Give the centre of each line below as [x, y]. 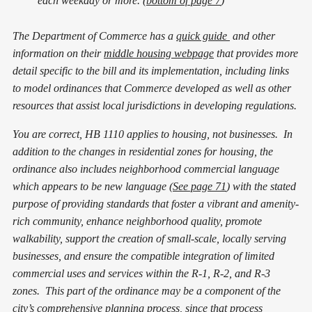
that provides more [256, 53]
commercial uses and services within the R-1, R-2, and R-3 [141, 273]
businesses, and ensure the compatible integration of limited [143, 256]
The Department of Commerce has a [94, 36]
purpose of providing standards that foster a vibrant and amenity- [156, 203]
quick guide [203, 36]
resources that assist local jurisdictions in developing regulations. [156, 105]
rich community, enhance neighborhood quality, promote [137, 221]
